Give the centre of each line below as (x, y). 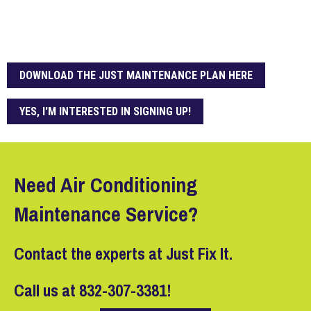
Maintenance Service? (106, 214)
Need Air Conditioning (106, 185)
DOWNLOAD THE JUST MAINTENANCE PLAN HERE (136, 76)
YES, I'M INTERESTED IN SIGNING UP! (105, 112)
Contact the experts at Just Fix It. (123, 254)
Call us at (47, 291)
